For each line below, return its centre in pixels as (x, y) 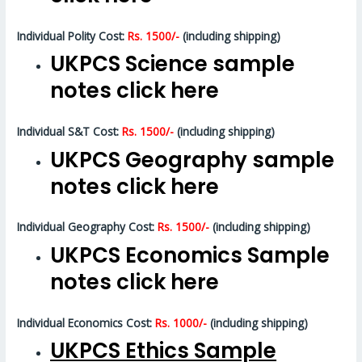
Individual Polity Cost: (73, 36)
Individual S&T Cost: (70, 131)
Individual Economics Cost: (86, 322)
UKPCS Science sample (173, 64)
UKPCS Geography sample (193, 160)
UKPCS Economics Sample (190, 256)
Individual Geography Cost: (88, 227)
